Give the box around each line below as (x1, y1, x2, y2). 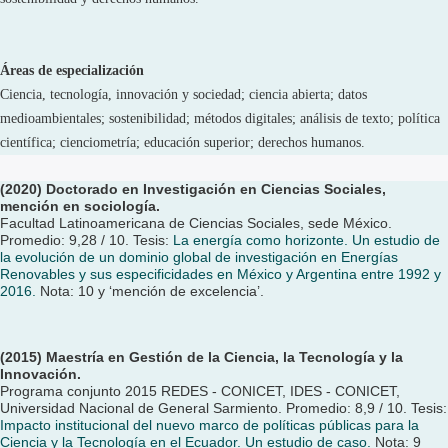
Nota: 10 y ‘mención (40, 283, 170, 299)
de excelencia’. (170, 283, 264, 299)
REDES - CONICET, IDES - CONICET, (161, 383, 400, 399)
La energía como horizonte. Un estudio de (173, 232, 440, 248)
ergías (358, 249, 398, 265)
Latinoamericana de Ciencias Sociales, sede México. (59, 215, 392, 231)
